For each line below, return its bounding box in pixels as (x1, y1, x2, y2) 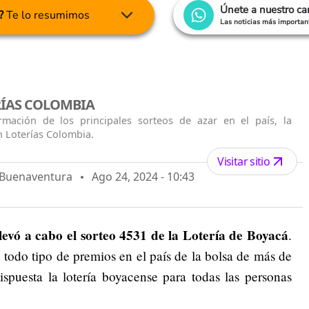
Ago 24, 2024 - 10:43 (83, 168, 195, 184)
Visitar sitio (217, 153, 270, 169)
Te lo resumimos (3, 8, 90, 23)
